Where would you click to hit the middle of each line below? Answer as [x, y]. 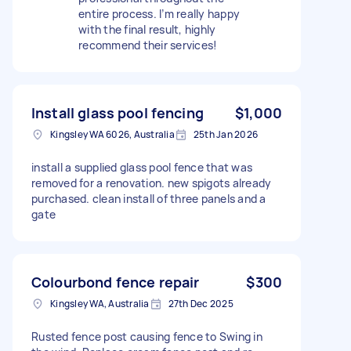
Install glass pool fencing [118, 112]
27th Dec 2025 [201, 303]
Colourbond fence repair [116, 282]
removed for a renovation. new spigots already [152, 183]
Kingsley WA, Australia [100, 303]
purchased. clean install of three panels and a [149, 198]
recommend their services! [148, 45]
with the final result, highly [147, 29]
